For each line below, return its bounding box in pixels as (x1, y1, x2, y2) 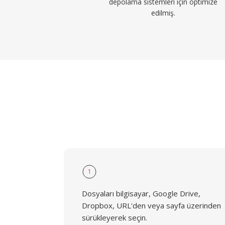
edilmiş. (151, 8, 176, 18)
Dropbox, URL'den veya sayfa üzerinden (82, 200, 221, 210)
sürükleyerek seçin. (82, 212, 147, 222)
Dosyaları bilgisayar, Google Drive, (82, 188, 200, 198)
